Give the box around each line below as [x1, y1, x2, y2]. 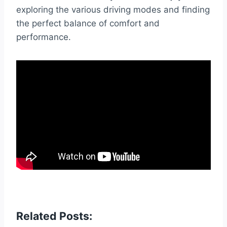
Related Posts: [16, 209, 92, 222]
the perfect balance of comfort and [16, 18, 160, 28]
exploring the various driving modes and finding [16, 4, 210, 15]
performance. [16, 31, 71, 42]
